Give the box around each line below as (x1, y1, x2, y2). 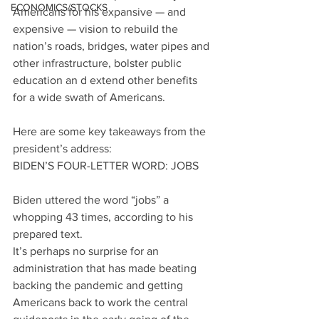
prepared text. (13, 228, 83, 241)
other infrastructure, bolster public (13, 57, 184, 70)
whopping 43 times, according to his (13, 211, 196, 224)
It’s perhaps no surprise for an (13, 245, 162, 258)
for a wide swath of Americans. (13, 91, 165, 104)
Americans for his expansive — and (13, 6, 189, 19)
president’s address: (13, 142, 112, 155)
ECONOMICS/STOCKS (11, 1, 108, 13)
